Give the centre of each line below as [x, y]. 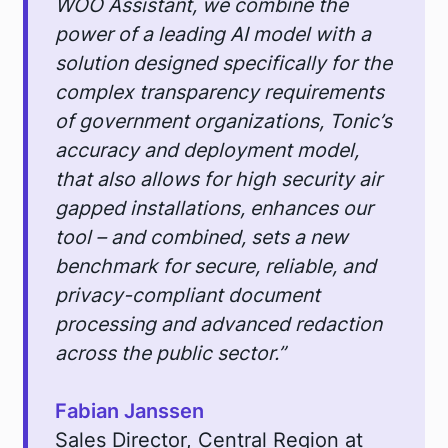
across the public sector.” [170, 352]
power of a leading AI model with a [213, 33]
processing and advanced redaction [219, 323]
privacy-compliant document [188, 294]
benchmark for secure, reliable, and [216, 265]
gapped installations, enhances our [214, 207]
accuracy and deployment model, [207, 149]
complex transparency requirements [220, 91]
